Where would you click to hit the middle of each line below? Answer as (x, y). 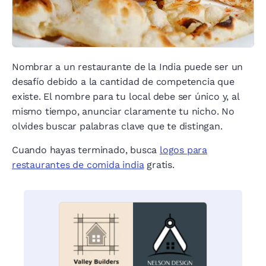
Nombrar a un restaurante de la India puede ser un (128, 67)
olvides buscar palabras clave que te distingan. (117, 126)
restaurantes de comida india (78, 165)
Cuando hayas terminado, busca (86, 150)
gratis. (159, 165)
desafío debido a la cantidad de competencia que (123, 82)
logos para (184, 150)
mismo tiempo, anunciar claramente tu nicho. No (123, 111)
